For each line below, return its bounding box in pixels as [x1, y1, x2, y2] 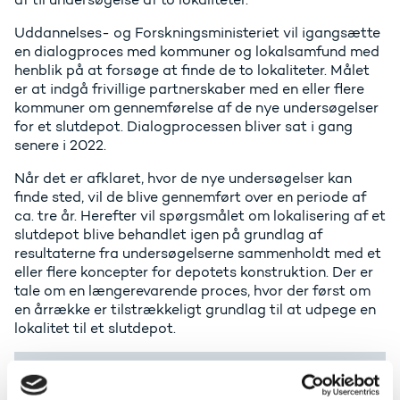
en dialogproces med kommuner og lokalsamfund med [14, 43, 379, 61]
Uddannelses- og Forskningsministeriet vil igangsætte [14, 24, 380, 42]
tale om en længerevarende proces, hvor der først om [14, 282, 371, 300]
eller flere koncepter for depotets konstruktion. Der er [14, 263, 373, 281]
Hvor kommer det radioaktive [29, 365, 331, 392]
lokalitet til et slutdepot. [14, 320, 176, 337]
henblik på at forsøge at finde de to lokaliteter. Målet [14, 62, 370, 79]
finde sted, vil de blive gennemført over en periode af [14, 188, 366, 206]
